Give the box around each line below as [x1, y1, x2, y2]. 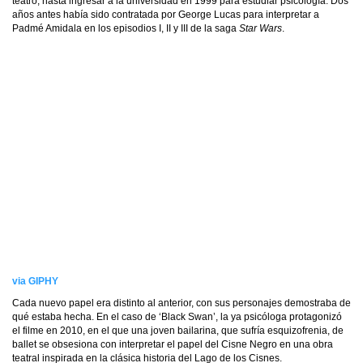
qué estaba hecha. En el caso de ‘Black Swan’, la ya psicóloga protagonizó [12, 311, 342, 322]
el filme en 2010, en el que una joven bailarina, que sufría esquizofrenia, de [12, 325, 344, 336]
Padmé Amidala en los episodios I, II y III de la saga [12, 23, 239, 34]
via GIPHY [12, 275, 58, 287]
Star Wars [239, 23, 282, 34]
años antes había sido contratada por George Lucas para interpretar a [12, 9, 319, 20]
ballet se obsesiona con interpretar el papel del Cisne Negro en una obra [12, 339, 333, 350]
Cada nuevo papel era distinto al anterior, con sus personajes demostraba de [12, 297, 351, 309]
